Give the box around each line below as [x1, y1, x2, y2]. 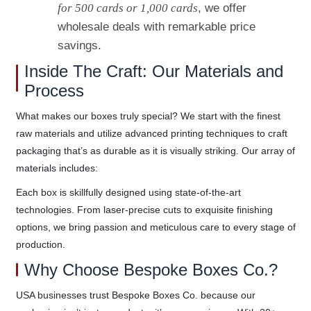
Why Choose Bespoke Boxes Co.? [24, 260, 278, 279]
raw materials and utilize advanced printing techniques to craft [15, 127, 287, 139]
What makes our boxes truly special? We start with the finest [15, 110, 280, 121]
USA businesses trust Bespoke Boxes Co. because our [15, 289, 255, 301]
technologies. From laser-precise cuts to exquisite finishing [15, 203, 273, 215]
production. [15, 238, 65, 250]
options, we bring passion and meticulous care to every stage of [15, 221, 296, 233]
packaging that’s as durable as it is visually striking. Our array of [15, 144, 295, 156]
